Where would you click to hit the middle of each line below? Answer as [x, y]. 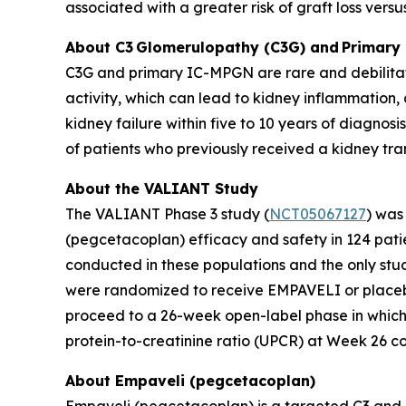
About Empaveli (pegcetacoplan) [190, 381]
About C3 [99, 47]
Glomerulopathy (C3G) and [237, 47]
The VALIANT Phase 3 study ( [167, 214]
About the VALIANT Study [162, 188]
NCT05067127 [318, 214]
